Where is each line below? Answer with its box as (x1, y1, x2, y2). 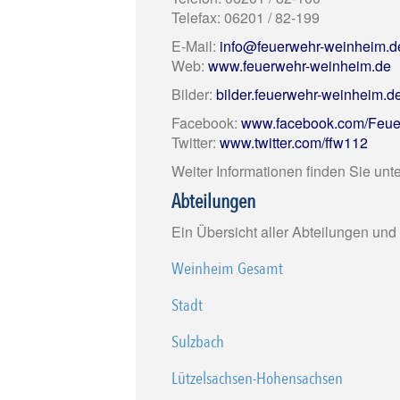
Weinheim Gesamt (171, 257, 283, 281)
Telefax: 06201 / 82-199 (171, 7, 320, 28)
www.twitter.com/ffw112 (220, 132, 368, 153)
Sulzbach (171, 330, 224, 354)
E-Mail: (171, 36, 220, 56)
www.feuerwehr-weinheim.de (208, 55, 391, 76)
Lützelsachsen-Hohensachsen (171, 367, 343, 391)
